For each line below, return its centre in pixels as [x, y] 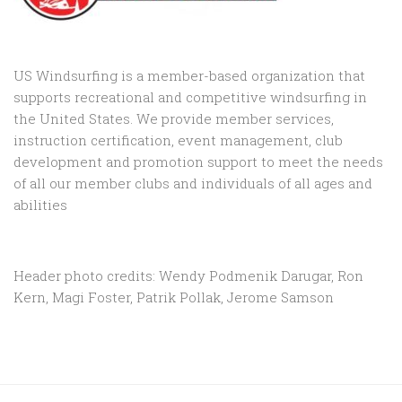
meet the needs [331, 162]
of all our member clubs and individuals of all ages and [193, 184]
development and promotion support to [146, 162]
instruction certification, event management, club [178, 140]
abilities [40, 205]
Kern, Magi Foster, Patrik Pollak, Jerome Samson [174, 297]
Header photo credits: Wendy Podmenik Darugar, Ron [188, 276]
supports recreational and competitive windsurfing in [190, 97]
